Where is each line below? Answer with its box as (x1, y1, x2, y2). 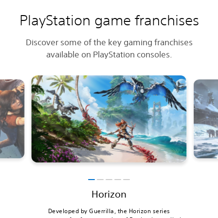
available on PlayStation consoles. (46, 49, 172, 59)
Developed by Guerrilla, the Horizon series (48, 206, 170, 215)
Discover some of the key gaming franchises (25, 36, 193, 47)
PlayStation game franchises (19, 11, 199, 29)
